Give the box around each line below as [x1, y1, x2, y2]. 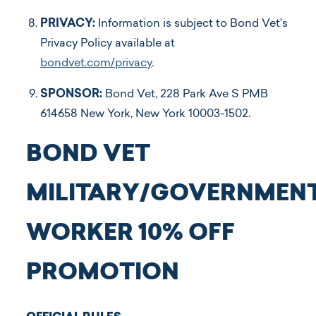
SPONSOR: [40, 88, 102, 100]
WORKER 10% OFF [26, 222, 235, 245]
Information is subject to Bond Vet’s [95, 18, 288, 30]
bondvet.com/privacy [40, 57, 152, 69]
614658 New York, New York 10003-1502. [40, 108, 250, 120]
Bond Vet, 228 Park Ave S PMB [102, 88, 268, 100]
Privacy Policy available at [40, 37, 175, 49]
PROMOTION [26, 262, 179, 285]
